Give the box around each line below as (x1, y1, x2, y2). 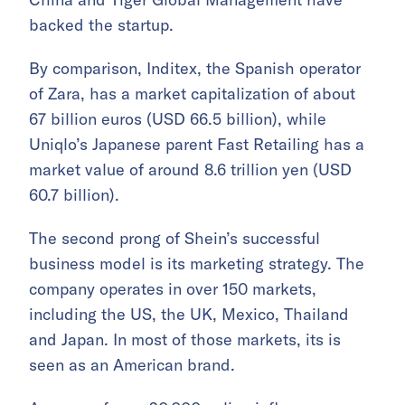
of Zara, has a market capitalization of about (29, 83, 355, 105)
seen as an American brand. (29, 354, 235, 376)
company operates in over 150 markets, (29, 278, 316, 300)
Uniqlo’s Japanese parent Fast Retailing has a (29, 134, 364, 155)
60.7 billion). (29, 184, 119, 206)
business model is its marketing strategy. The (29, 253, 364, 275)
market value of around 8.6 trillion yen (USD (29, 159, 352, 181)
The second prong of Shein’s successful (29, 228, 320, 250)
